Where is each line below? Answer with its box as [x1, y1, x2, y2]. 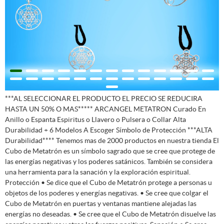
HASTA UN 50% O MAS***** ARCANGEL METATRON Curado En [5, 104, 206, 113]
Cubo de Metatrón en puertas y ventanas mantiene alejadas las [5, 199, 196, 207]
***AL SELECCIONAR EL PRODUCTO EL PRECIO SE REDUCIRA [5, 94, 202, 102]
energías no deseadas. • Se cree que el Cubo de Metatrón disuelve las [5, 209, 216, 218]
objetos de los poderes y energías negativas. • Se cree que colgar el [5, 188, 208, 197]
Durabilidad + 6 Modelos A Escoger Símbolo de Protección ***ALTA [5, 125, 212, 134]
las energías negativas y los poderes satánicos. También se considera [5, 157, 212, 165]
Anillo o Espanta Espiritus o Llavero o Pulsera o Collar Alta [5, 115, 186, 123]
